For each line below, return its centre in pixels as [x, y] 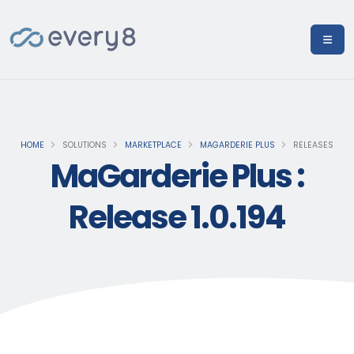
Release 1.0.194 [177, 217]
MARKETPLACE [153, 145]
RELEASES [312, 145]
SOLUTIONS [83, 145]
